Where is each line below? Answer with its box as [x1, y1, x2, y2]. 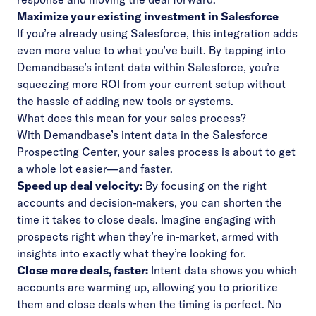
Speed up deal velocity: [17, 178, 142, 193]
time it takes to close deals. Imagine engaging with [17, 212, 276, 226]
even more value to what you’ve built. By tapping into [17, 43, 286, 57]
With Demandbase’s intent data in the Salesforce [17, 128, 268, 142]
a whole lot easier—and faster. [17, 162, 173, 176]
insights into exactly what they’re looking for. [17, 246, 246, 260]
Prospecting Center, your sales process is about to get [17, 145, 296, 159]
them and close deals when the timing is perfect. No [17, 297, 281, 311]
